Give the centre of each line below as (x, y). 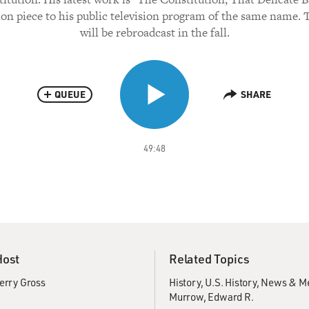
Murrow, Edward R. (211, 297)
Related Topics (210, 259)
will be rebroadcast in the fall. (154, 32)
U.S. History (231, 282)
